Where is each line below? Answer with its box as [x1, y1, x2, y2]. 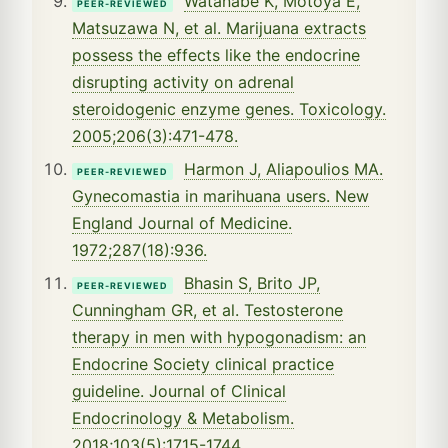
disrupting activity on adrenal [72, 71, 294, 92]
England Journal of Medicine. [72, 212, 292, 233]
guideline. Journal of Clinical [72, 380, 286, 401]
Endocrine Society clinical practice [72, 353, 334, 374]
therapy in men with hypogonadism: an [72, 326, 366, 347]
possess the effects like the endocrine [72, 44, 360, 65]
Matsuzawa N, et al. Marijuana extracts [72, 17, 366, 38]
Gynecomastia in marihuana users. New [72, 185, 369, 206]
